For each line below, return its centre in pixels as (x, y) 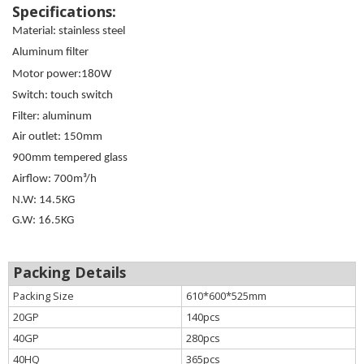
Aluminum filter (50, 53)
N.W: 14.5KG (43, 201)
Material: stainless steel (69, 31)
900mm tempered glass (71, 158)
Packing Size (43, 296)
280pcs (203, 338)
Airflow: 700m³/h (54, 179)
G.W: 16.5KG (43, 220)
